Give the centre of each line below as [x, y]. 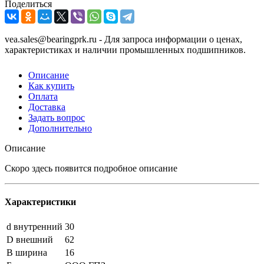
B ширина [27, 253]
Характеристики [40, 202]
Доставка [47, 107]
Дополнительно [60, 128]
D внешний [30, 240]
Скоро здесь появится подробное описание [91, 168]
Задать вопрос [57, 117]
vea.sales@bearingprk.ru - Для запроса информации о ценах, [123, 39]
